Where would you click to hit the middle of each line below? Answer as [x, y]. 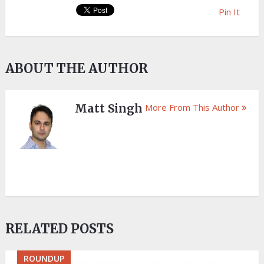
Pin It [229, 12]
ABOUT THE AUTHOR [76, 69]
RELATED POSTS [59, 229]
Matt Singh [108, 109]
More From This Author [192, 108]
